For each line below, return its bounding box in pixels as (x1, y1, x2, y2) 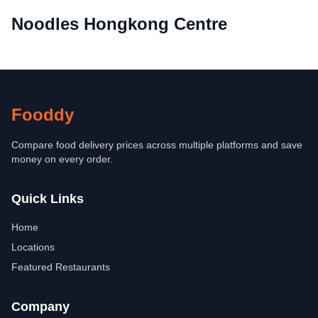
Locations (11, 241, 55, 253)
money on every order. (11, 153, 113, 165)
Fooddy (11, 105, 74, 124)
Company (11, 300, 70, 314)
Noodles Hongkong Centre (11, 14, 227, 33)
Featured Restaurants (11, 261, 110, 273)
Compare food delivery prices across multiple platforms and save (11, 139, 302, 150)
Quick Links (11, 192, 84, 206)
